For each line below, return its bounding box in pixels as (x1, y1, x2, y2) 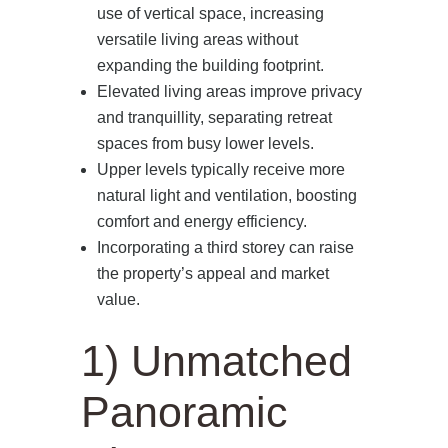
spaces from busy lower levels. (96, 135, 314, 152)
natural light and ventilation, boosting (96, 187, 357, 204)
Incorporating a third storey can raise (96, 239, 354, 256)
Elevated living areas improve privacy (96, 83, 362, 100)
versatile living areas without (96, 31, 298, 48)
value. (96, 291, 140, 308)
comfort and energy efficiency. (96, 213, 307, 230)
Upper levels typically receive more (96, 161, 345, 178)
